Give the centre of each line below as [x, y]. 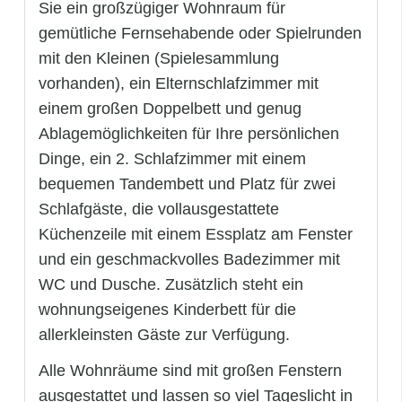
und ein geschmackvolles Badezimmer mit [189, 259]
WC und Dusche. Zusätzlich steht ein [171, 284]
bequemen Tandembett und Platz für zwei [187, 184]
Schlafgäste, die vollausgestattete [159, 209]
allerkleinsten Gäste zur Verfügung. [164, 334]
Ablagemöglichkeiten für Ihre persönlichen [189, 133]
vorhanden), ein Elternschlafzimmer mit [179, 83]
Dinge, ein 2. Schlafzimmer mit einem [172, 158]
